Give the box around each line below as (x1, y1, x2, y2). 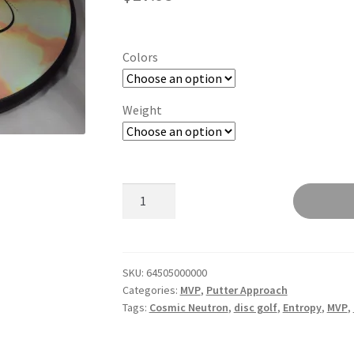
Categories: (122, 283, 180, 298)
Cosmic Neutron (149, 300, 228, 315)
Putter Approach (205, 283, 288, 298)
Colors (122, 48, 158, 65)
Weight (122, 101, 162, 118)
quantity (121, 204, 168, 220)
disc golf (233, 300, 277, 315)
